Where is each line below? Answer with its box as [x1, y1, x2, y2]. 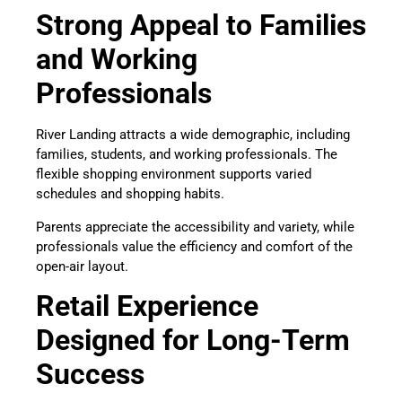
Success [36, 356, 144, 391]
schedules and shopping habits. [36, 186, 228, 203]
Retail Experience [36, 288, 258, 323]
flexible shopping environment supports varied [36, 166, 311, 183]
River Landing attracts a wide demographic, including [36, 127, 350, 144]
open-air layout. [36, 258, 132, 275]
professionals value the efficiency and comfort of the [36, 238, 353, 255]
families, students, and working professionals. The [36, 146, 337, 163]
